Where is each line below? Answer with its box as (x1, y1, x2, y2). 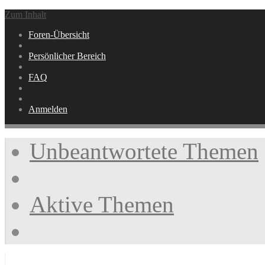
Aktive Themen (30, 192, 174, 217)
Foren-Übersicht (28, 30, 89, 40)
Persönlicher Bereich (28, 51, 106, 61)
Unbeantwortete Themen (30, 138, 258, 164)
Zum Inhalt (5, 9, 46, 20)
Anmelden (28, 104, 67, 114)
